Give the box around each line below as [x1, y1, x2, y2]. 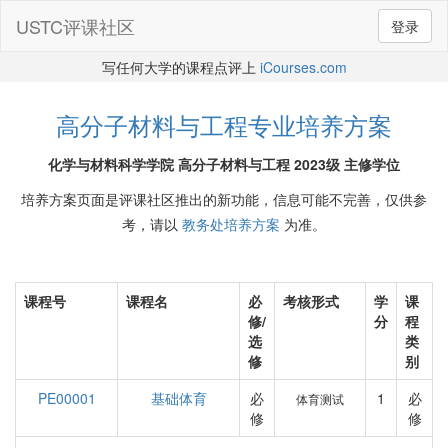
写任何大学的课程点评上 [101, 57, 260, 77]
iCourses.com [259, 57, 347, 77]
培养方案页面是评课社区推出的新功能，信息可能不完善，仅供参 [21, 189, 427, 209]
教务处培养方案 [182, 214, 280, 234]
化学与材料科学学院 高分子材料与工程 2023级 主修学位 [48, 154, 400, 174]
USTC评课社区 [16, 13, 135, 39]
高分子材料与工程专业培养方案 [56, 107, 392, 142]
